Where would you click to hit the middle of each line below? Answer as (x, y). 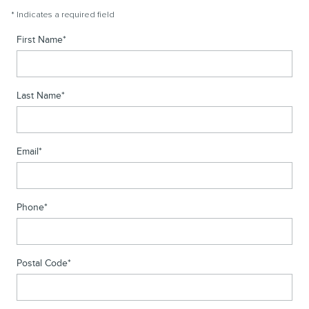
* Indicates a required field (63, 15)
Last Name (39, 96)
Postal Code (42, 263)
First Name (40, 40)
